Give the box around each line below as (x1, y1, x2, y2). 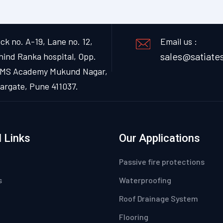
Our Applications (119, 132, 200, 145)
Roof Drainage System (119, 194, 198, 204)
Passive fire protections (119, 157, 205, 167)
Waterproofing (119, 175, 171, 185)
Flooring (119, 212, 148, 222)
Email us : (160, 36, 197, 47)
